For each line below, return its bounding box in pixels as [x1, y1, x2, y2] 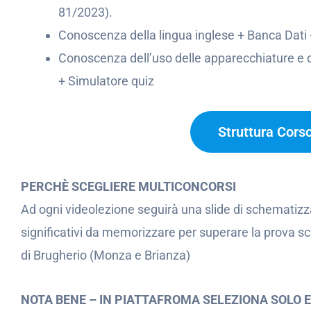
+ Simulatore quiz [58, 74, 154, 89]
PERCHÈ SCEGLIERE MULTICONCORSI [21, 178, 236, 194]
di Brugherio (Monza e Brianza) [21, 247, 190, 262]
